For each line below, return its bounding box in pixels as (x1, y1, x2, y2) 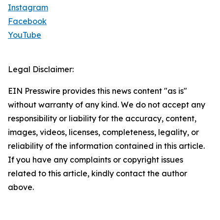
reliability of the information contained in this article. (8, 141, 205, 151)
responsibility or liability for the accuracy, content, (8, 113, 196, 124)
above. (8, 182, 34, 192)
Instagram (8, 2, 48, 13)
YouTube (8, 30, 41, 40)
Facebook (8, 16, 47, 27)
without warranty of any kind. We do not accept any (8, 100, 205, 110)
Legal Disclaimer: (8, 64, 74, 75)
